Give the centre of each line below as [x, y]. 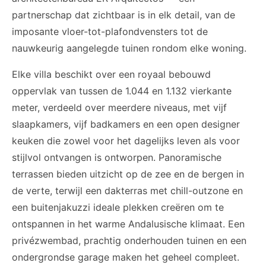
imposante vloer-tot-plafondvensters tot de [110, 31]
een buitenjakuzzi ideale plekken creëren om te [118, 207]
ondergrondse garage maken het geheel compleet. [126, 257]
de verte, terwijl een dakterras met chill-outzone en [127, 191]
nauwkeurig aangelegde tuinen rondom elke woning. [129, 48]
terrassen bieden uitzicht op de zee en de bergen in [128, 174]
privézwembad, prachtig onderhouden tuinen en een [129, 240]
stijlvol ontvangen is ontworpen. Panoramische [117, 157]
